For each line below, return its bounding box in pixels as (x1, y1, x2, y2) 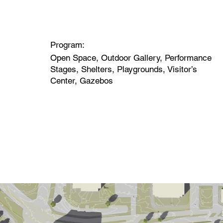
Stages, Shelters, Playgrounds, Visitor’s (50, 64, 197, 74)
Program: (50, 40, 85, 50)
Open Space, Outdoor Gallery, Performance (50, 52, 212, 63)
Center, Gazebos (50, 75, 113, 86)
